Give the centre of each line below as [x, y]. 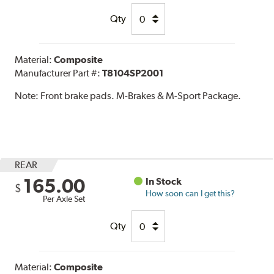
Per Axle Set [64, 199]
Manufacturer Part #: [59, 73]
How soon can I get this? [191, 194]
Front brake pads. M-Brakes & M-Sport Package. [141, 96]
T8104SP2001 [133, 73]
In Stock [164, 182]
